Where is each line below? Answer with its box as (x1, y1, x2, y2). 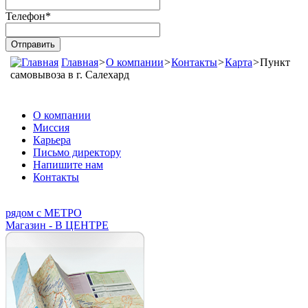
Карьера (33, 133, 71, 146)
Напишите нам (33, 158, 103, 170)
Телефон (5, 10, 45, 22)
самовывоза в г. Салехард (10, 68, 129, 80)
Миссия (33, 121, 69, 133)
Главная (61, 56, 98, 68)
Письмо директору (33, 146, 121, 158)
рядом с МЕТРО (5, 206, 82, 219)
